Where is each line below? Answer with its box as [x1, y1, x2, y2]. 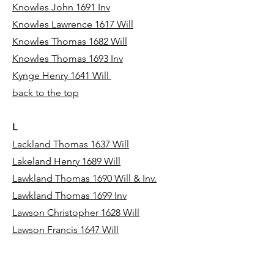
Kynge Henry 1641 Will [12, 70, 111, 81]
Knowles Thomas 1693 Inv [12, 53, 123, 64]
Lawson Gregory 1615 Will [12, 241, 126, 253]
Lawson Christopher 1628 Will [12, 207, 139, 218]
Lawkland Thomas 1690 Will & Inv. [12, 172, 157, 184]
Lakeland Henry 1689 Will [12, 155, 120, 167]
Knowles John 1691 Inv [12, 1, 110, 13]
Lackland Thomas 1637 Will [12, 138, 129, 150]
